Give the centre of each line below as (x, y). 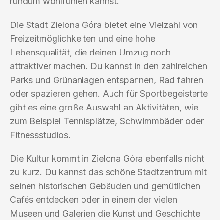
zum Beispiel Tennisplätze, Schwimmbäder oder (107, 121)
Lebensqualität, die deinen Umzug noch (90, 52)
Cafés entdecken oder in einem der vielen (94, 199)
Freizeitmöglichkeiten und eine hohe (82, 38)
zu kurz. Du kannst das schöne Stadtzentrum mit (108, 172)
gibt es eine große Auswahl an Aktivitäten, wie (104, 107)
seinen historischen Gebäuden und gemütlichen (105, 186)
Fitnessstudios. (40, 135)
